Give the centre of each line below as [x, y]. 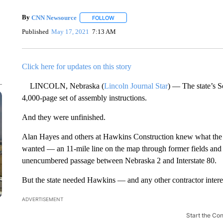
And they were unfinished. [63, 117]
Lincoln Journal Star [136, 86]
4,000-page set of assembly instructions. [84, 98]
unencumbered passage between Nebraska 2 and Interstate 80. [119, 161]
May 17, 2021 [70, 31]
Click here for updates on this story [76, 66]
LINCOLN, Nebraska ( [63, 86]
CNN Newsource [54, 17]
